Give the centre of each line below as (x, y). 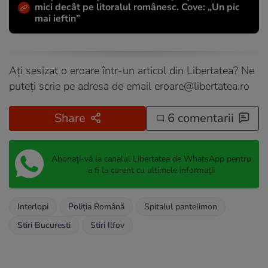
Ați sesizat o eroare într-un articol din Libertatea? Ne (132, 71)
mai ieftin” (57, 19)
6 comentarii (199, 118)
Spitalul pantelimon (181, 207)
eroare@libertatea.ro (202, 86)
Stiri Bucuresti (44, 226)
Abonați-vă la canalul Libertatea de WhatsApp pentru (151, 159)
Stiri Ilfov (107, 226)
